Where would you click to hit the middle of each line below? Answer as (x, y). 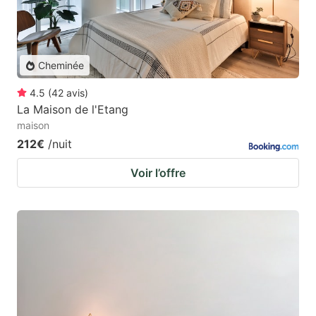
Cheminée (61, 66)
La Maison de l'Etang (73, 110)
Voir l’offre (158, 173)
